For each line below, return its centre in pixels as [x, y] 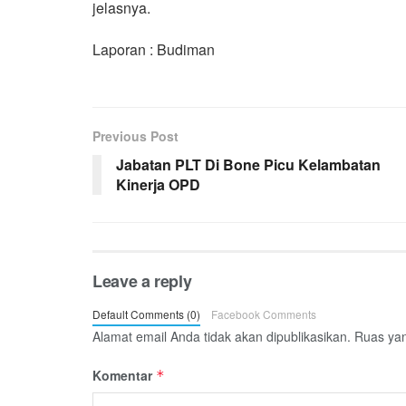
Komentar [124, 376]
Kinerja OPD [158, 185]
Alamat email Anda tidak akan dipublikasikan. [222, 337]
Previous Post [135, 136]
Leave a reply [142, 281]
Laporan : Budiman [154, 50]
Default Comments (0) [146, 314]
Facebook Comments [263, 314]
